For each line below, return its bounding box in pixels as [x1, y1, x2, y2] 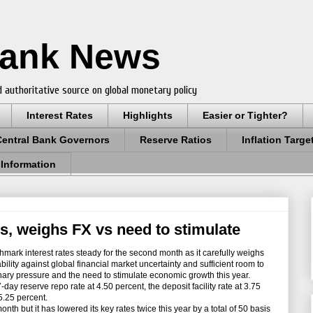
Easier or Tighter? [203, 110, 288, 122]
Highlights [123, 110, 173, 122]
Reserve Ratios [140, 134, 212, 146]
